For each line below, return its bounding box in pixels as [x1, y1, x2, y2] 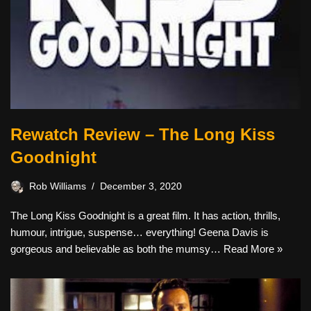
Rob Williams [29, 180, 86, 192]
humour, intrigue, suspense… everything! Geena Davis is [10, 226, 269, 238]
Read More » [224, 242, 283, 255]
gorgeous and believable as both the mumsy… [10, 242, 224, 255]
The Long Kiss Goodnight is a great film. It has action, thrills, [10, 209, 280, 221]
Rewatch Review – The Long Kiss [10, 124, 275, 144]
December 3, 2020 [100, 180, 182, 192]
